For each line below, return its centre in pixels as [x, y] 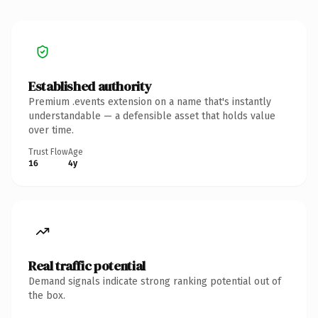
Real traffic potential [87, 265]
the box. [47, 295]
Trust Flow [48, 152]
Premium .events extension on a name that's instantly [150, 102]
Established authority [90, 86]
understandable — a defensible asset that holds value [152, 116]
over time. [51, 130]
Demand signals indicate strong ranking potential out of [155, 281]
